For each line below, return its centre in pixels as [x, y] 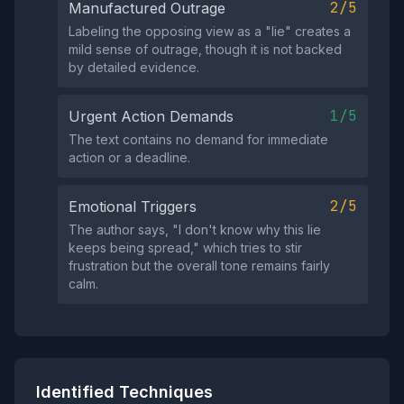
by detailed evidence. [134, 67]
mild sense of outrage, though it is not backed [205, 49]
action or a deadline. [129, 157]
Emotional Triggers [133, 207]
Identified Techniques [124, 392]
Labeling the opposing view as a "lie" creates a [210, 31]
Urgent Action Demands [151, 116]
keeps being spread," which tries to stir [185, 248]
